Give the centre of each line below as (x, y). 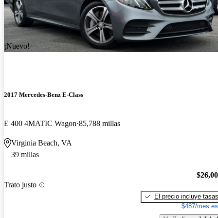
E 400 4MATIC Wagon (40, 124)
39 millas (25, 155)
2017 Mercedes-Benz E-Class (44, 94)
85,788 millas (100, 124)
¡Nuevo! (17, 46)
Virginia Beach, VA (42, 143)
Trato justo (20, 185)
